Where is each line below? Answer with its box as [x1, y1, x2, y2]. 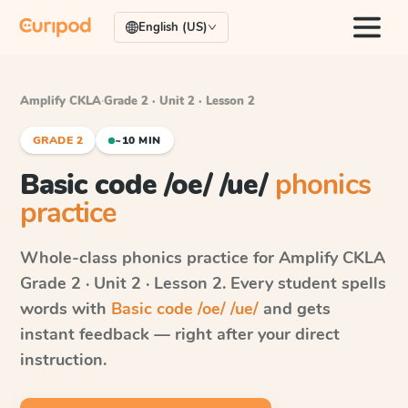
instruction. [20, 349, 107, 371]
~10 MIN [115, 133, 161, 148]
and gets [259, 298, 331, 320]
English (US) [138, 19, 208, 36]
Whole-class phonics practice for [20, 247, 279, 269]
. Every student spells [222, 272, 386, 294]
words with [20, 298, 111, 320]
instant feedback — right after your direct [20, 323, 340, 345]
